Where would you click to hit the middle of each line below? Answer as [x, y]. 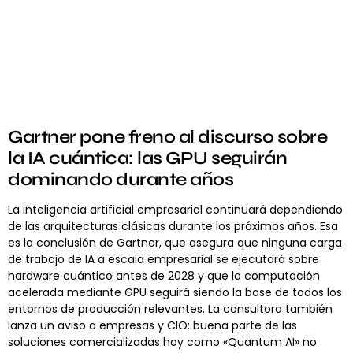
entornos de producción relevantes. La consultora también [170, 309]
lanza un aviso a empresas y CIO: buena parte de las [152, 326]
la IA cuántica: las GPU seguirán [147, 158]
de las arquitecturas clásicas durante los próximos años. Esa [173, 227]
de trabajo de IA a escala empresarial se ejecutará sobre [163, 260]
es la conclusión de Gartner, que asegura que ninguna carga [175, 243]
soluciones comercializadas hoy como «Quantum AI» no [162, 342]
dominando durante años [121, 180]
